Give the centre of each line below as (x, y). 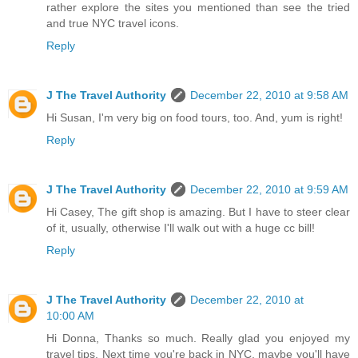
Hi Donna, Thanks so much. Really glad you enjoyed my (198, 338)
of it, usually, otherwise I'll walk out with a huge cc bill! (181, 227)
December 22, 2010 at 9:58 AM (269, 95)
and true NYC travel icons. (113, 23)
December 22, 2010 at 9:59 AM (269, 189)
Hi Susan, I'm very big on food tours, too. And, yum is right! (195, 117)
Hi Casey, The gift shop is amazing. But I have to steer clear (198, 211)
